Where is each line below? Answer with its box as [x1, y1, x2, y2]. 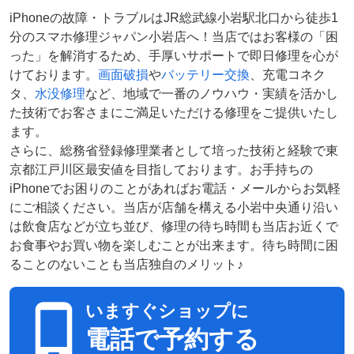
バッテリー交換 [161, 68, 250, 81]
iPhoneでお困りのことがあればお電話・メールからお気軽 [9, 182, 341, 195]
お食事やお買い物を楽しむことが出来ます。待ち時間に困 [9, 239, 338, 252]
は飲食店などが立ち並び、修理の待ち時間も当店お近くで [9, 220, 338, 233]
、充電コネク [250, 68, 326, 81]
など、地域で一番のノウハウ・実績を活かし [85, 87, 338, 100]
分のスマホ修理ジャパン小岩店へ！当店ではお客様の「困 [9, 30, 338, 43]
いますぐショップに [85, 301, 249, 322]
